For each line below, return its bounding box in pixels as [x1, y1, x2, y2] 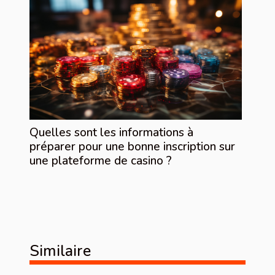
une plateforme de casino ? [29, 153, 172, 169]
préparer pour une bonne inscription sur [29, 139, 235, 155]
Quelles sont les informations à [29, 125, 193, 141]
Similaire [29, 240, 91, 262]
